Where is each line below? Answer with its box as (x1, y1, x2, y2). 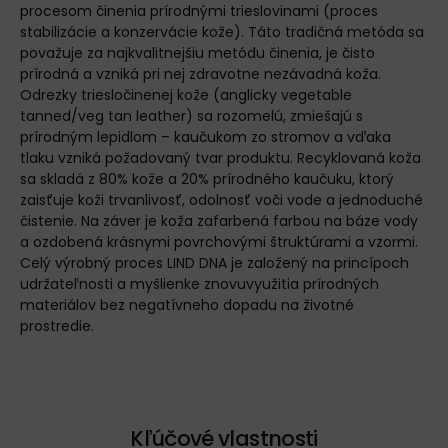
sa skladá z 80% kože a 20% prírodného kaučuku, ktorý (20, 169, 394, 189)
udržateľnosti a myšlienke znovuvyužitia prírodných (20, 274, 379, 294)
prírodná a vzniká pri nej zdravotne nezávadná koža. (20, 64, 381, 84)
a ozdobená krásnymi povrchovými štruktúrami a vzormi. (20, 232, 418, 252)
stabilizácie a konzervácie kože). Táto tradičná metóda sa (20, 22, 424, 42)
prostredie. (20, 316, 94, 336)
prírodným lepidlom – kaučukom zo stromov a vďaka (20, 127, 391, 147)
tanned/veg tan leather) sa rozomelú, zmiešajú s (20, 106, 363, 126)
